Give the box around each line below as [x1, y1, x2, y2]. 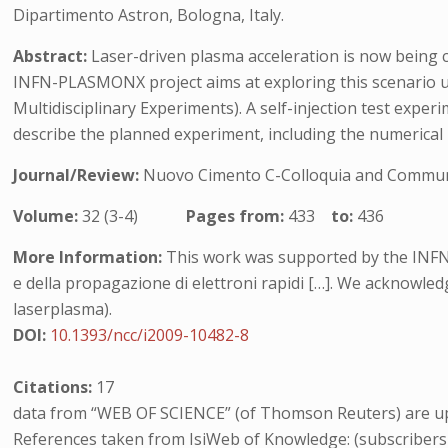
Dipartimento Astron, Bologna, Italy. [13, 4, 285, 26]
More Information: [13, 246, 163, 268]
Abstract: [13, 45, 92, 67]
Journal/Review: [13, 164, 144, 186]
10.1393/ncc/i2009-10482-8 [50, 324, 250, 346]
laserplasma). [13, 298, 113, 320]
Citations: [13, 376, 97, 398]
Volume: [13, 205, 83, 227]
